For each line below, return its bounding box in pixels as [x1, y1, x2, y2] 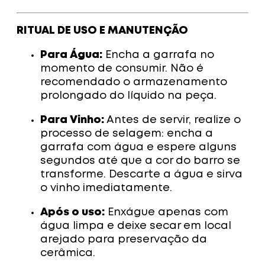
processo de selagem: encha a [40, 129, 213, 139]
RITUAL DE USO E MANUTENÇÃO [17, 26, 188, 36]
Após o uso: [40, 208, 105, 218]
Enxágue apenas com [105, 208, 228, 218]
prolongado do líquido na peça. [40, 91, 216, 101]
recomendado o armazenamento [40, 77, 227, 88]
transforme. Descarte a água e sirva [40, 170, 243, 180]
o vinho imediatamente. [40, 183, 172, 193]
